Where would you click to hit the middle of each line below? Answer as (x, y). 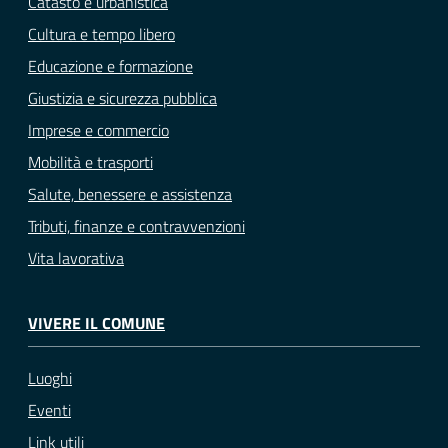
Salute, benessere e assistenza (130, 194)
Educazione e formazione (110, 66)
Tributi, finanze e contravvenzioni (136, 226)
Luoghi (50, 377)
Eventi (49, 409)
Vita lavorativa (76, 258)
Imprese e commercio (98, 130)
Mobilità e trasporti (90, 162)
